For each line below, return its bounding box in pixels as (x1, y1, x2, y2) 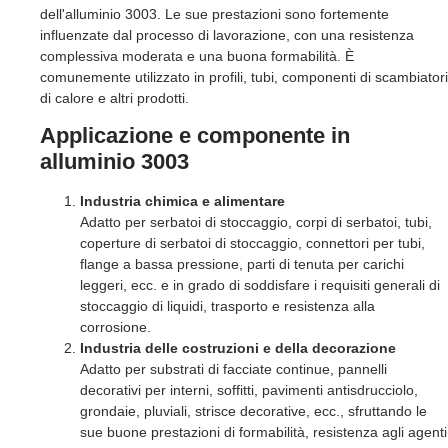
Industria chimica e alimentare (80, 193, 285, 210)
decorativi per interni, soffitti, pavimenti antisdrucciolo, (80, 382, 418, 399)
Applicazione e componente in (40, 123, 350, 149)
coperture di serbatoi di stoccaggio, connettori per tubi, (80, 235, 425, 252)
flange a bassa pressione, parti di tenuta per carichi (80, 256, 404, 273)
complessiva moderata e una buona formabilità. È (40, 47, 354, 64)
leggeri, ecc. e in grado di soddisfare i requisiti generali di (80, 277, 440, 294)
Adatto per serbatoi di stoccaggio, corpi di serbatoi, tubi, (80, 214, 432, 231)
